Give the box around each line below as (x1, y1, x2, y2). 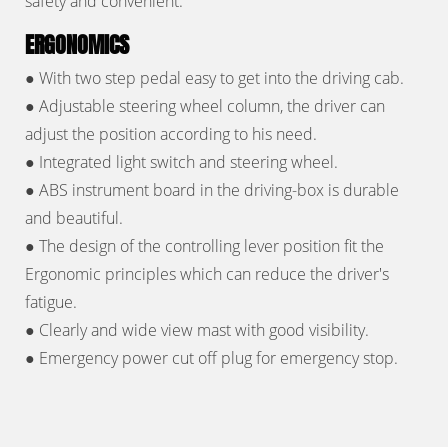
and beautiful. (25, 207, 123, 230)
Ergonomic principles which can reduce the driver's (25, 263, 389, 286)
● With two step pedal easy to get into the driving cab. (25, 67, 404, 90)
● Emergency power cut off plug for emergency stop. (25, 347, 398, 370)
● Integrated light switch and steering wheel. (25, 151, 338, 174)
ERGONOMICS (25, 28, 129, 62)
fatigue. (25, 291, 77, 314)
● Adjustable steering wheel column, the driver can (25, 95, 385, 118)
